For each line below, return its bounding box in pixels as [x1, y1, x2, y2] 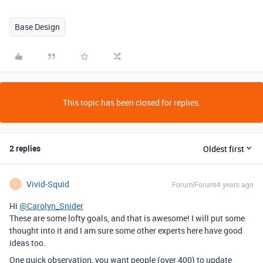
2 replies [9, 143, 41, 154]
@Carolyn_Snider [19, 200, 83, 211]
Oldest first [203, 143, 244, 154]
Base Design [15, 21, 60, 32]
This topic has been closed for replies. [62, 97, 201, 108]
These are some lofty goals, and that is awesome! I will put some [9, 213, 245, 224]
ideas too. [9, 237, 46, 248]
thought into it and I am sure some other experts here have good [9, 225, 242, 236]
